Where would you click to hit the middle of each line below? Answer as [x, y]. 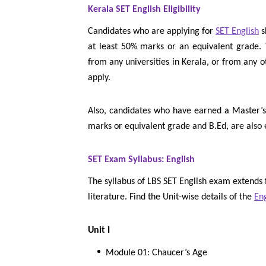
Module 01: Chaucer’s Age [156, 253]
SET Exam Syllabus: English [141, 160]
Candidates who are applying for [152, 32]
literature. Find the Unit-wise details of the [171, 197]
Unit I [99, 231]
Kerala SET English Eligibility [144, 10]
